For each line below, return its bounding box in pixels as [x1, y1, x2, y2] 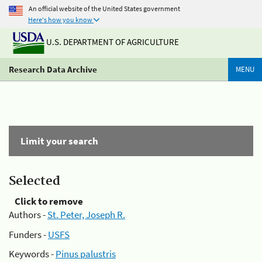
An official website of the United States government [29, 4, 180, 13]
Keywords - [9, 247, 56, 260]
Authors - [9, 208, 47, 221]
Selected [9, 174, 60, 189]
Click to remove [15, 195, 83, 208]
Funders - [9, 227, 48, 241]
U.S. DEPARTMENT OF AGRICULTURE [44, 36, 179, 48]
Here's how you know [28, 15, 92, 24]
